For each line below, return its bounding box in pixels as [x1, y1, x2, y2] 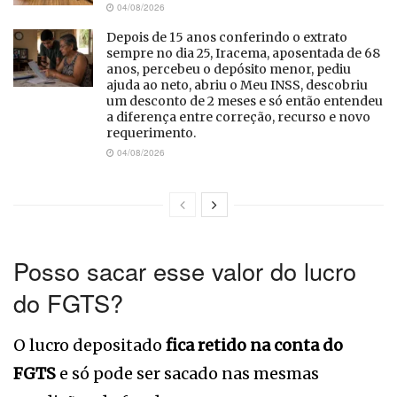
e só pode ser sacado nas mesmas [56, 362, 319, 384]
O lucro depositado [13, 334, 166, 355]
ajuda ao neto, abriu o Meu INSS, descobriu [106, 77, 368, 94]
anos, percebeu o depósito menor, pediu [106, 61, 351, 78]
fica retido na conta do [166, 334, 343, 355]
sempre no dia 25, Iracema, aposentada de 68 [106, 45, 380, 62]
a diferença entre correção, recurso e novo [106, 109, 370, 126]
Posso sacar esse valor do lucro [13, 253, 356, 288]
